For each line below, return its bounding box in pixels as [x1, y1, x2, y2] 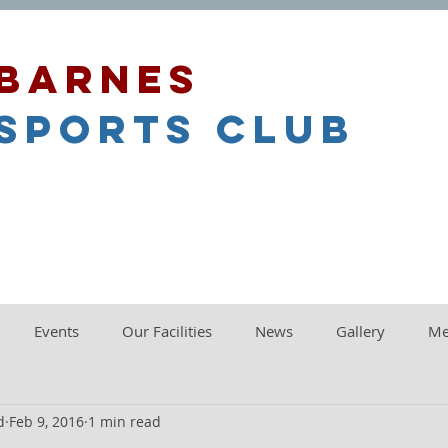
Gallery [335, 321, 385, 341]
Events [33, 321, 79, 341]
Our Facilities [121, 321, 212, 341]
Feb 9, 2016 [9, 411, 84, 431]
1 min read [88, 411, 161, 431]
